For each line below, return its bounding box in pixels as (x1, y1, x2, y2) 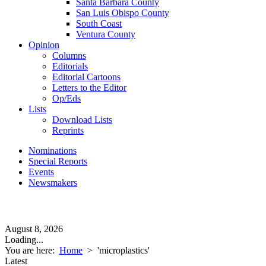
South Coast (76, 18, 122, 28)
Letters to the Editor (52, 83, 126, 93)
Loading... (5, 235, 43, 245)
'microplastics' (97, 245, 150, 255)
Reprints (52, 125, 84, 135)
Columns (52, 50, 86, 61)
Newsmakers (28, 178, 77, 188)
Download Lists (52, 115, 112, 125)
